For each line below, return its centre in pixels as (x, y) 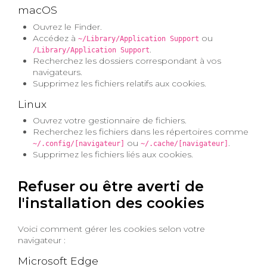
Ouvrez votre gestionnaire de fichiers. (110, 120)
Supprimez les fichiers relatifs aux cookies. (120, 83)
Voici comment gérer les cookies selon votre (111, 229)
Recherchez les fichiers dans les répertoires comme (141, 131)
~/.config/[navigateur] (79, 143)
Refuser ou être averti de (111, 186)
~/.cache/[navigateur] (185, 143)
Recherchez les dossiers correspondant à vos (127, 60)
